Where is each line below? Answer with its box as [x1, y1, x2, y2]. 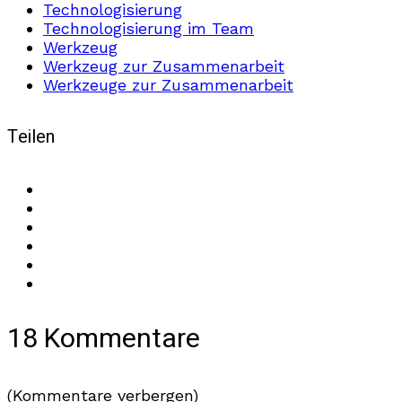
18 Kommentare [7, 319, 200, 360]
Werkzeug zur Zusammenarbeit [43, 56, 284, 75]
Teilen [7, 124, 55, 151]
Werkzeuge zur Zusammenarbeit [43, 74, 293, 94]
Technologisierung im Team [43, 18, 254, 38]
